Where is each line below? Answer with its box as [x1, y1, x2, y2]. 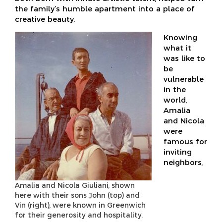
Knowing [164, 32, 197, 42]
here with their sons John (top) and [15, 190, 140, 200]
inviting [164, 147, 192, 157]
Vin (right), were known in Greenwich [15, 200, 146, 210]
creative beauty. [15, 14, 75, 24]
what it [164, 43, 191, 53]
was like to [164, 53, 205, 63]
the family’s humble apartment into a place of [15, 3, 195, 13]
